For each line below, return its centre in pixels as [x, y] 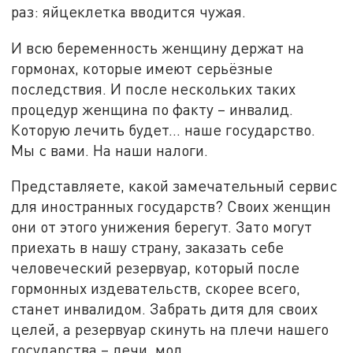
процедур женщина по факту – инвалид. [152, 109]
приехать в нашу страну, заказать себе [148, 247]
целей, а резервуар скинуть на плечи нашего [170, 329]
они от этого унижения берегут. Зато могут [162, 227]
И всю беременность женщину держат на [158, 47]
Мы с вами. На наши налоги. [110, 150]
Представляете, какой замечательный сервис [175, 186]
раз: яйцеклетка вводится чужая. [129, 11]
